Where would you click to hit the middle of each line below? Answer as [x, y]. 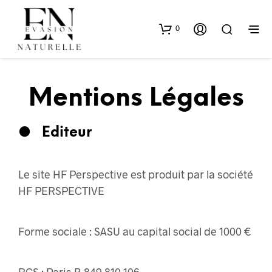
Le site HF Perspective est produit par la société [136, 175]
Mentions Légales [136, 99]
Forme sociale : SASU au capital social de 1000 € [134, 232]
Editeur [67, 133]
